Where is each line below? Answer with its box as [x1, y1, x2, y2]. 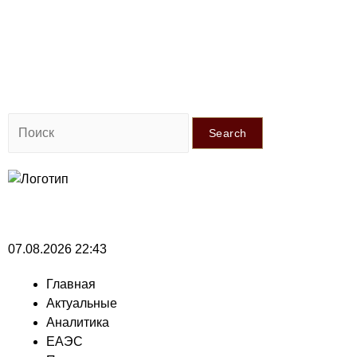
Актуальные [46, 296, 117, 310]
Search [209, 127, 247, 139]
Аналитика [46, 315, 109, 329]
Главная [46, 277, 96, 291]
